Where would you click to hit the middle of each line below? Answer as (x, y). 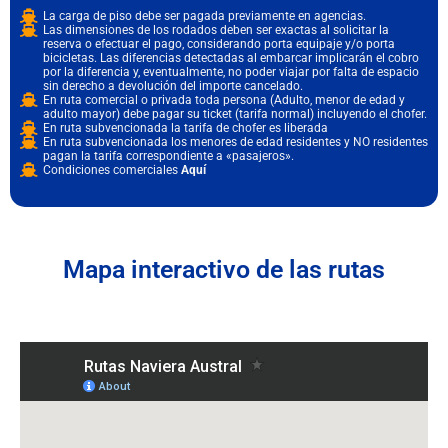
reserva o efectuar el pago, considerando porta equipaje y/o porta (218, 43)
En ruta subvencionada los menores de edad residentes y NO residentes (235, 141)
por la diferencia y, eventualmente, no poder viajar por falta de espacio (230, 71)
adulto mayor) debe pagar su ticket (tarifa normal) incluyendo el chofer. (234, 113)
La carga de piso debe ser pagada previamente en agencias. (204, 15)
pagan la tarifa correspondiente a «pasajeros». (168, 155)
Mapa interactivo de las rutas (224, 269)
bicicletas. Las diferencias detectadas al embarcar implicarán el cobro (230, 57)
